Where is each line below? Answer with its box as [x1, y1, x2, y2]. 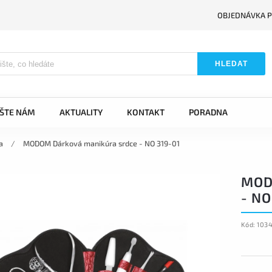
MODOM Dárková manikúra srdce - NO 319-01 [23, 138, 180, 148]
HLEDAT [215, 59, 248, 68]
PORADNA [189, 107, 228, 117]
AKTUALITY [59, 107, 103, 117]
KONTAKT [127, 107, 165, 117]
